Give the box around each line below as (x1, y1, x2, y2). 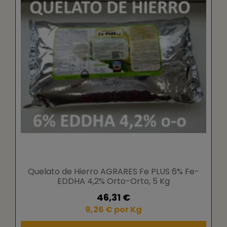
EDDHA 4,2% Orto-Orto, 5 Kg (57, 175, 170, 187)
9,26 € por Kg (85, 203, 142, 215)
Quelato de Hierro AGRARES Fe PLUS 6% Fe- (28, 165, 199, 177)
